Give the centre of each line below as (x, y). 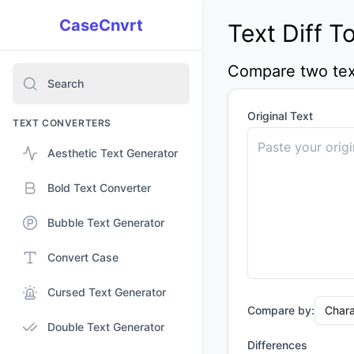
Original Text (280, 116)
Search (66, 83)
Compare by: (281, 310)
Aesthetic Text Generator (113, 153)
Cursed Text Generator (107, 292)
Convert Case (83, 257)
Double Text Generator (106, 327)
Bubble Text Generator (106, 222)
